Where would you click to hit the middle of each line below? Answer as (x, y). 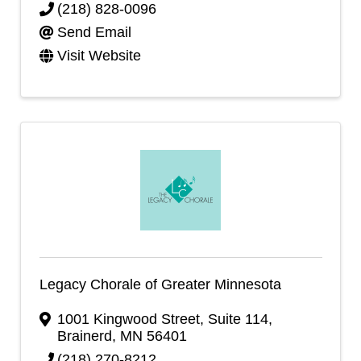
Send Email (94, 32)
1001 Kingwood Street (129, 319)
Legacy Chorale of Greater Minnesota (160, 284)
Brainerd (85, 336)
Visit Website (99, 56)
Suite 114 (238, 319)
